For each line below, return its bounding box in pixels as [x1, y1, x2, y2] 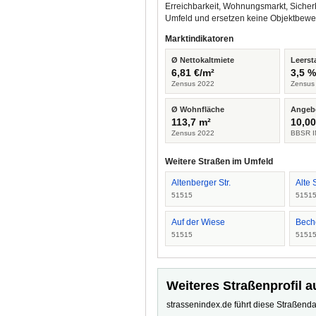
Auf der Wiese [171, 217, 225, 227]
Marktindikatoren [165, 34, 233, 44]
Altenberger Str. [171, 178, 231, 188]
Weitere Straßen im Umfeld [165, 157, 273, 166]
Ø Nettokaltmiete [171, 56, 234, 64]
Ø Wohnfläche [171, 105, 224, 114]
